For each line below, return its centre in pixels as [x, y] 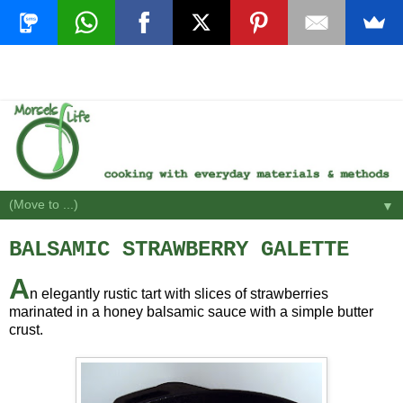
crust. [26, 330]
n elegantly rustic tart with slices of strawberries [179, 294]
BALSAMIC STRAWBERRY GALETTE [179, 249]
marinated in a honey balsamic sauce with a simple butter [191, 312]
